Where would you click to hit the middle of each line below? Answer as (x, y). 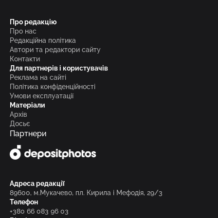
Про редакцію (33, 22)
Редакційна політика (43, 41)
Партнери (28, 134)
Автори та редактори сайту (55, 50)
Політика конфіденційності (53, 87)
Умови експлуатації (42, 96)
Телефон (24, 202)
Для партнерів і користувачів (59, 68)
